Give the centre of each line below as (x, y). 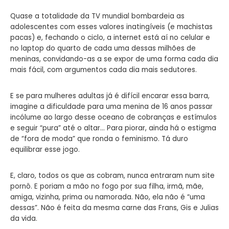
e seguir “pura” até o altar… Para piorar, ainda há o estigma (113, 128)
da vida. (24, 218)
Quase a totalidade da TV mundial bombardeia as (97, 16)
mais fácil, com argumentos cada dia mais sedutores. (104, 70)
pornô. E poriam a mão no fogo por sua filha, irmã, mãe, (107, 186)
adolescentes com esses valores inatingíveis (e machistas (111, 27)
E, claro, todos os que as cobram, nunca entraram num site (112, 175)
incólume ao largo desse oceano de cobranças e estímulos (113, 117)
